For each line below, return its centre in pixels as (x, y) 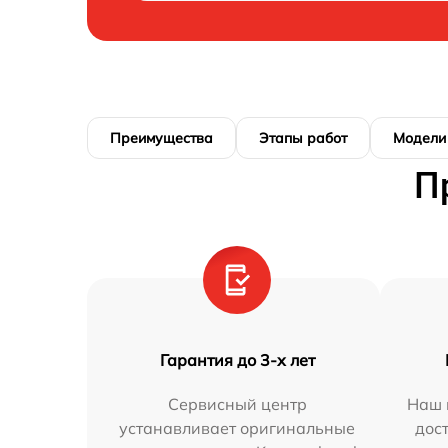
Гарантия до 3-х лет (237, 359)
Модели (419, 137)
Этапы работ (303, 137)
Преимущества (161, 137)
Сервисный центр (237, 403)
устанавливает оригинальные (237, 427)
